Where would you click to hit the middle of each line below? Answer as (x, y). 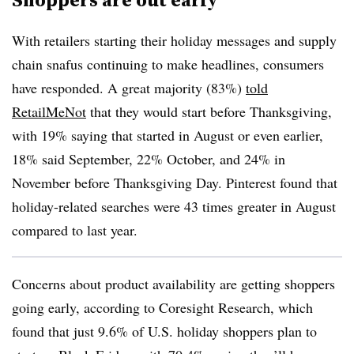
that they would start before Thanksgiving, (209, 111)
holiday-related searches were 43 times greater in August (174, 206)
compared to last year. (75, 230)
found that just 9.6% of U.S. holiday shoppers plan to (164, 331)
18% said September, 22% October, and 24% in (149, 159)
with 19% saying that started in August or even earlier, (168, 135)
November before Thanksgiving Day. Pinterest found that (175, 183)
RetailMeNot (49, 111)
